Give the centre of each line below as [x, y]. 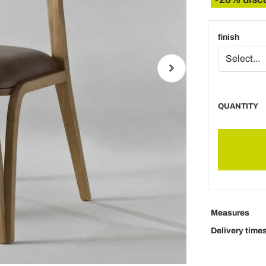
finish [228, 37]
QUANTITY [238, 107]
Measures [230, 213]
